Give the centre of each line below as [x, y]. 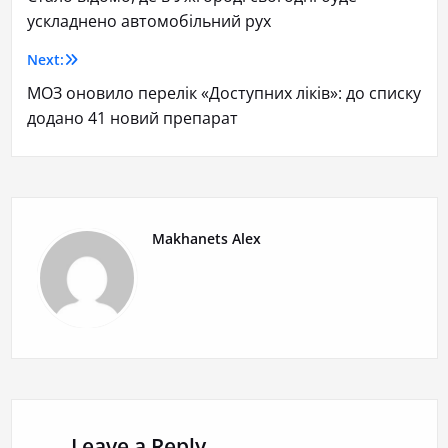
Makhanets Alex [206, 239]
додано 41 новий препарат [132, 118]
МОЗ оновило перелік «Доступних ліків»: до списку [223, 93]
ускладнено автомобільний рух [148, 21]
